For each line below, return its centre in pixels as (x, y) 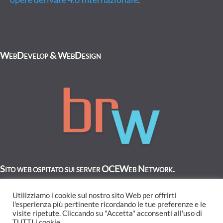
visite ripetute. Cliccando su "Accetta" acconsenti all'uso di (107, 213)
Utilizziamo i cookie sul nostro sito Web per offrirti (95, 195)
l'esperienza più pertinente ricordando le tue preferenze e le (109, 204)
